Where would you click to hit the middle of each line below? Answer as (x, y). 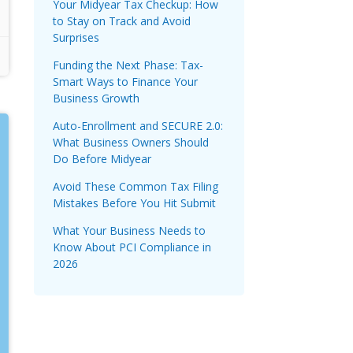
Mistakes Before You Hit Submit (134, 203)
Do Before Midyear (102, 158)
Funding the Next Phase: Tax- (128, 65)
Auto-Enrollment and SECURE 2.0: (138, 125)
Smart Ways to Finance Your (125, 81)
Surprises (76, 37)
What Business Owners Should (131, 142)
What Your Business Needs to (129, 230)
